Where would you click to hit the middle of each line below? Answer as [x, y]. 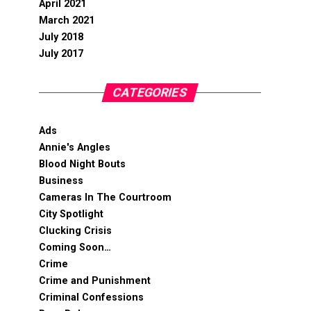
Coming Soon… [75, 247]
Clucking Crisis [75, 231]
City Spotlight [71, 214]
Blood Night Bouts [82, 164]
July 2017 [61, 54]
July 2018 [61, 37]
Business [61, 181]
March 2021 [67, 20]
